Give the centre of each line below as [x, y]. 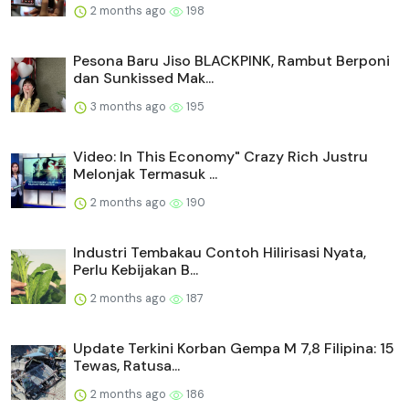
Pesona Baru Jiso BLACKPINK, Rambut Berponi [231, 60]
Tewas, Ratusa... [126, 365]
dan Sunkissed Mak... [143, 78]
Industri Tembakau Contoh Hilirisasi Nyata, [220, 252]
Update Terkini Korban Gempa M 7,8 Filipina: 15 [234, 348]
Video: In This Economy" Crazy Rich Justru [220, 156]
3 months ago [128, 106]
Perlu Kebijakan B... [136, 269]
